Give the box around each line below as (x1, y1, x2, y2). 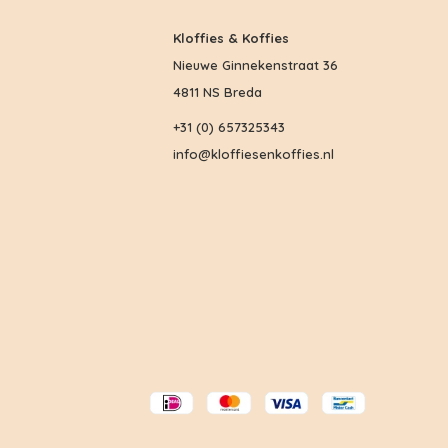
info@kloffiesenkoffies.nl (173, 145, 334, 162)
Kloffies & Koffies (173, 29, 289, 46)
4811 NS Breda (173, 83, 262, 100)
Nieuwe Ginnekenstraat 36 (173, 56, 338, 73)
